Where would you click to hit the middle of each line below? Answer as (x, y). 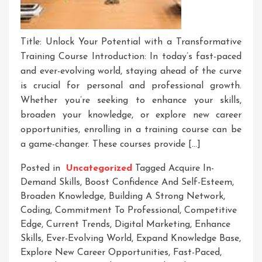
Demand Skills (50, 183)
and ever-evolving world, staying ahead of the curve (131, 72)
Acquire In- (191, 169)
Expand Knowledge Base (188, 239)
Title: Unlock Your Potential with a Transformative (131, 42)
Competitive (211, 211)
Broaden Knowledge (62, 197)
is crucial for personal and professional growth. (131, 86)
